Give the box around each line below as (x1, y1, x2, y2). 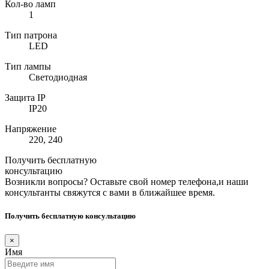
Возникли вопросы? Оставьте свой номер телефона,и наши (5, 176, 249, 187)
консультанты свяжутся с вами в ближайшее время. (5, 187, 215, 198)
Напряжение (5, 123, 56, 134)
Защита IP (5, 92, 46, 103)
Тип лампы (5, 61, 51, 71)
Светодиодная (29, 71, 87, 82)
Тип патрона (5, 29, 57, 40)
